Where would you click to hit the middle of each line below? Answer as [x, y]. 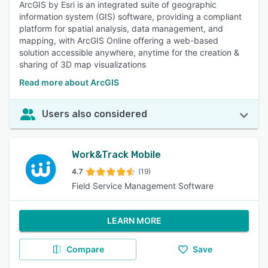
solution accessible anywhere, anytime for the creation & [129, 52]
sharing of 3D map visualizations [83, 64]
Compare [85, 249]
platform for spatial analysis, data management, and [121, 28]
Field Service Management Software [143, 186]
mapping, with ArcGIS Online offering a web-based [119, 40]
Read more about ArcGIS [69, 82]
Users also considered [95, 114]
